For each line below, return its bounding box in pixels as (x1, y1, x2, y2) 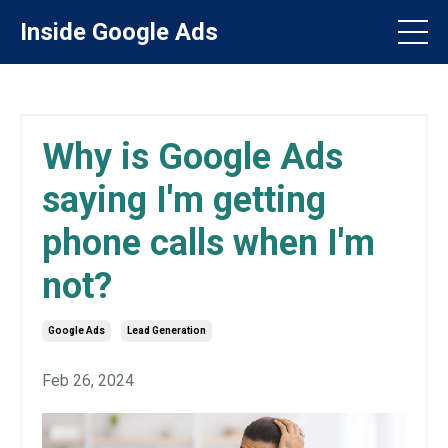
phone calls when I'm (42, 222, 375, 264)
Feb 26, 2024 (42, 371, 134, 390)
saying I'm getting (42, 179, 326, 221)
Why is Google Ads (42, 136, 343, 178)
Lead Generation (127, 325, 206, 336)
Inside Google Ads (20, 18, 218, 46)
